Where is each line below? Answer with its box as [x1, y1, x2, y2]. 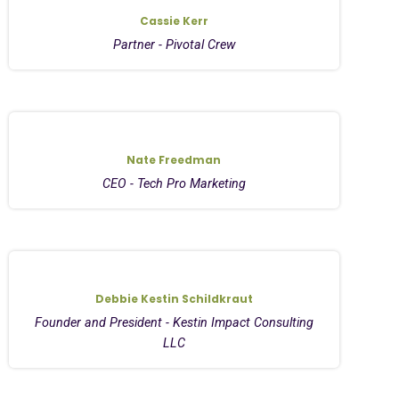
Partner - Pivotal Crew [112, 37, 235, 53]
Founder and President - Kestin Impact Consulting [34, 314, 313, 330]
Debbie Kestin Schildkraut [94, 290, 253, 306]
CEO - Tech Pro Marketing [102, 175, 246, 191]
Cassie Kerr [139, 12, 208, 28]
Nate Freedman [126, 151, 222, 167]
